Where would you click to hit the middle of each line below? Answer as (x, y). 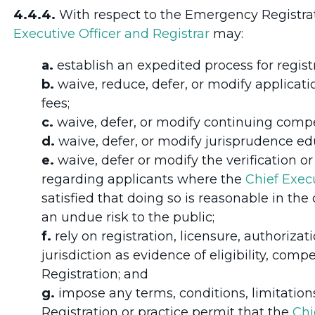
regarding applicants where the (143, 179)
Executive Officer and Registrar (111, 33)
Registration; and (95, 274)
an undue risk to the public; (128, 217)
